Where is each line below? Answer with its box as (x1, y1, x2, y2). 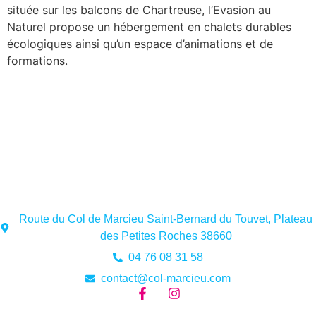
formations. (7, 54, 68, 68)
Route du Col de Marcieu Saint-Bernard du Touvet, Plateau (19, 212, 313, 225)
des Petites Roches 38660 (99, 229, 232, 242)
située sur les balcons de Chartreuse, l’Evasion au (7, 3, 271, 18)
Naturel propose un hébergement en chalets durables (7, 20, 291, 35)
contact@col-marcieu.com (101, 272, 231, 284)
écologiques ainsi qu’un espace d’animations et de (7, 37, 273, 51)
